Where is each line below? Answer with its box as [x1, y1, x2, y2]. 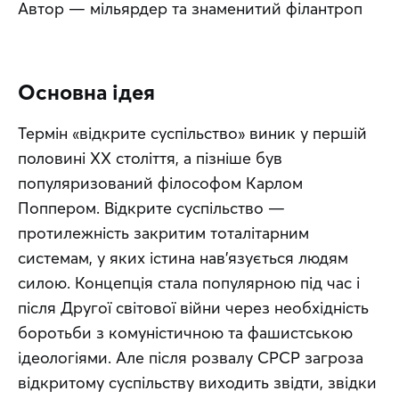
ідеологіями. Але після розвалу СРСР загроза [18, 347, 363, 369]
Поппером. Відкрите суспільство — [18, 198, 285, 219]
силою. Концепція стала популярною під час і [18, 273, 360, 294]
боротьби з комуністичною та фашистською [18, 322, 353, 344]
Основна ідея [18, 79, 155, 106]
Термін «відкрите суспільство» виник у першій [18, 123, 367, 144]
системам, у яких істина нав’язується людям [18, 248, 348, 269]
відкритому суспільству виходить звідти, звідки [18, 372, 377, 394]
